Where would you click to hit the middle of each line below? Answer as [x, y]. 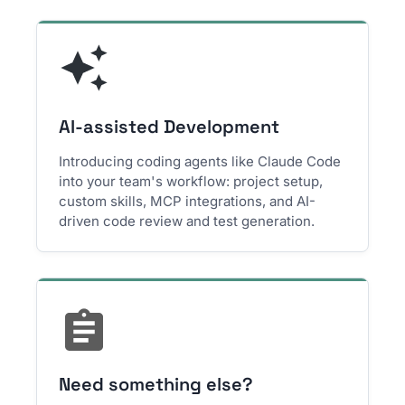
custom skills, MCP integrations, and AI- [188, 201]
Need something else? [156, 384]
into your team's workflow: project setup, [191, 181]
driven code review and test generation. [187, 221]
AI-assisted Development [170, 127]
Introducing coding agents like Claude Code [200, 161]
